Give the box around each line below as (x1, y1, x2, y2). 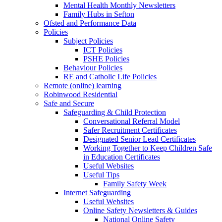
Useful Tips (83, 170, 119, 179)
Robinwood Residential (44, 90, 117, 99)
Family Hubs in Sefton (63, 9, 134, 18)
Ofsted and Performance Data (44, 18, 136, 27)
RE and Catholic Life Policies (63, 72, 157, 81)
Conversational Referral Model (83, 116, 180, 125)
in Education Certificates (83, 152, 160, 161)
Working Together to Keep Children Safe (83, 143, 212, 152)
